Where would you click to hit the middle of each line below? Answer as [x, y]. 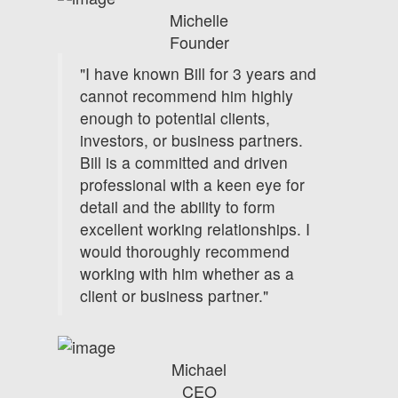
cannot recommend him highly [187, 95]
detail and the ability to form [178, 206]
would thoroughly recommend [185, 251]
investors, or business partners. [191, 139]
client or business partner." [174, 295]
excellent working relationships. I [195, 228]
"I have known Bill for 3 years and [198, 73]
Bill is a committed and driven [184, 162]
